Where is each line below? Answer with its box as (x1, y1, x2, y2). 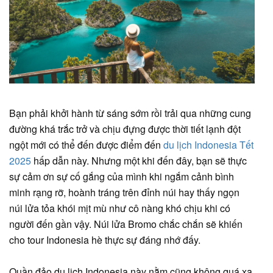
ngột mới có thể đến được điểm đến (9, 137, 163, 152)
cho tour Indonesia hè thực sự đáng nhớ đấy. (9, 232, 203, 247)
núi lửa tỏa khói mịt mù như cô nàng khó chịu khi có (9, 200, 230, 215)
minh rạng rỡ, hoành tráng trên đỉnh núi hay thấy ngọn (9, 185, 239, 199)
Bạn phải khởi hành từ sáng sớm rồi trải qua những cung (9, 105, 251, 120)
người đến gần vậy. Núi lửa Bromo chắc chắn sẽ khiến (9, 216, 243, 231)
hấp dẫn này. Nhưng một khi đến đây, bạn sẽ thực (31, 153, 247, 168)
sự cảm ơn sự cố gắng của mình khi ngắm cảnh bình (9, 169, 234, 183)
